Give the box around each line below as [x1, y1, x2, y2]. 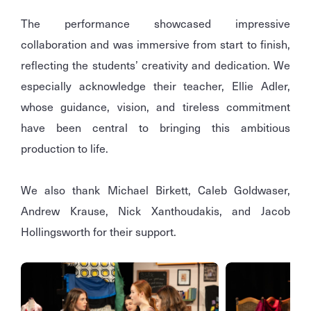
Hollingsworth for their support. [21, 223, 176, 240]
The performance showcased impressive [21, 15, 290, 32]
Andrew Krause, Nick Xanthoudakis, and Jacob [21, 202, 290, 219]
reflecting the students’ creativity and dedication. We [21, 56, 290, 74]
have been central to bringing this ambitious [21, 119, 290, 136]
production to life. [21, 140, 108, 157]
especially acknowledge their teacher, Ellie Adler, [21, 77, 290, 94]
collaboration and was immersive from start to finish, [21, 35, 290, 53]
